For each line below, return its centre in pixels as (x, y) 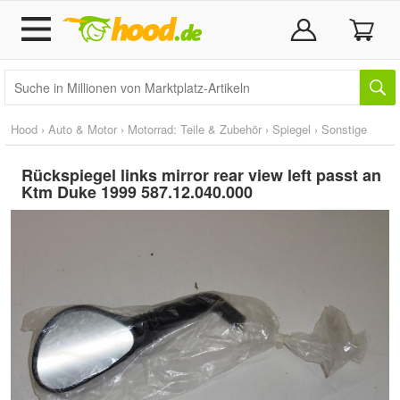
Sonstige (344, 129)
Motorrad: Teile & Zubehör (195, 129)
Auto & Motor (83, 129)
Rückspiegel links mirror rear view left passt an (201, 175)
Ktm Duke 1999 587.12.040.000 (137, 192)
